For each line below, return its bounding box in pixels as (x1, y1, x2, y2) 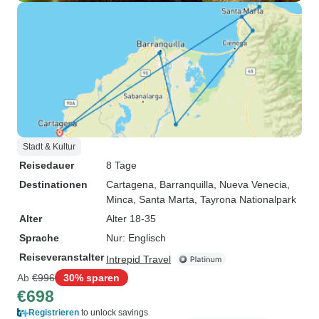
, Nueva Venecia (214, 179, 287, 190)
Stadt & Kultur (23, 142, 75, 152)
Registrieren (28, 308, 79, 318)
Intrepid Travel (106, 253, 171, 265)
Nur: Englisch (106, 232, 166, 244)
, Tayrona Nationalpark (194, 194, 296, 205)
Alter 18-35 (106, 213, 156, 224)
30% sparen (63, 271, 120, 283)
